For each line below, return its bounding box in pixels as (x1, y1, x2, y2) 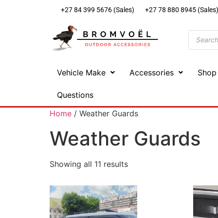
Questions (57, 90, 93, 100)
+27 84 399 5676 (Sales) (60, 6, 134, 14)
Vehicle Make (57, 67, 106, 77)
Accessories (129, 67, 174, 77)
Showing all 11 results (50, 159, 128, 169)
